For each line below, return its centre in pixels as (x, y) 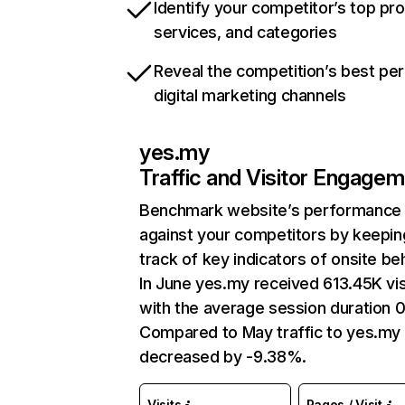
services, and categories (245, 32)
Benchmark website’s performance (270, 210)
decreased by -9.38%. (223, 357)
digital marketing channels (250, 95)
